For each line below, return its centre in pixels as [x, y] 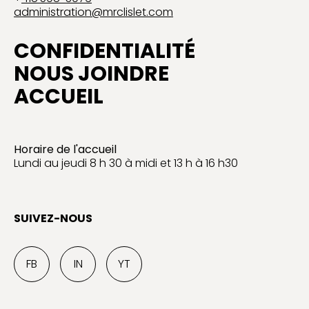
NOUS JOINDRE [91, 73]
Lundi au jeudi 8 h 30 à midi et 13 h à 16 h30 [126, 163]
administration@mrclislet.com [93, 12]
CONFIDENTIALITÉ [104, 51]
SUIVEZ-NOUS [53, 218]
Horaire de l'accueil [65, 149]
